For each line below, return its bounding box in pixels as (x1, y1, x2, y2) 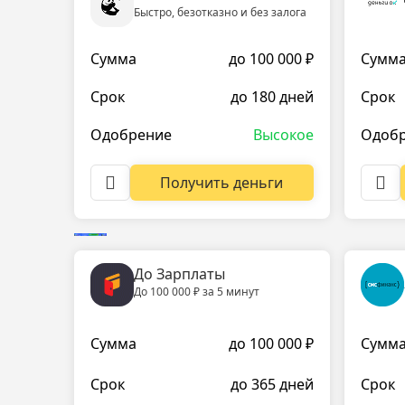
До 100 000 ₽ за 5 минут (134, 283, 259, 299)
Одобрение (90, 124, 172, 145)
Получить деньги (160, 172, 284, 193)
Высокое (253, 124, 314, 145)
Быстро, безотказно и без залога (134, 5, 306, 20)
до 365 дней (231, 374, 314, 395)
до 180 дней (231, 87, 314, 108)
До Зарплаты (134, 263, 225, 284)
